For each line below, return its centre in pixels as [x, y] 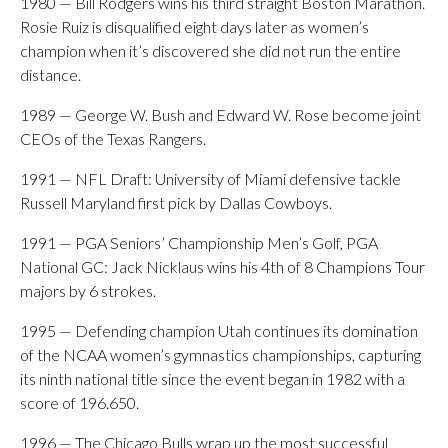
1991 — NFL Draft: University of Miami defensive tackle [210, 178]
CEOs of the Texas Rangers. [113, 138]
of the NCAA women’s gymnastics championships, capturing [220, 354]
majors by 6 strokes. [88, 290]
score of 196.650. [79, 402]
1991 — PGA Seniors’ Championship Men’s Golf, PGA [199, 242]
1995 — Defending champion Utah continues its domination [219, 330]
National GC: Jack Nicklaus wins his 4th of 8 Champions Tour [222, 266]
